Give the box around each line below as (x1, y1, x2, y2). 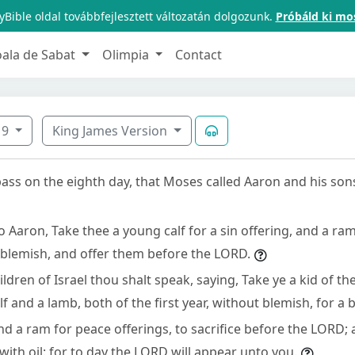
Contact (175, 45, 223, 63)
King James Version (52, 121, 171, 139)
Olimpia (101, 45, 152, 63)
